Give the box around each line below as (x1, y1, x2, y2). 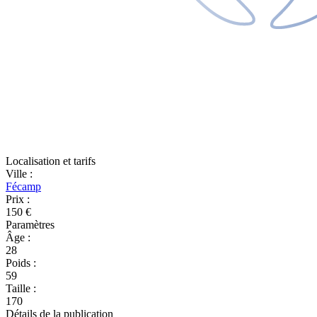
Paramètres (6, 219, 54, 231)
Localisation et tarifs (6, 155, 96, 167)
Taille (6, 282, 33, 294)
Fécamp (6, 180, 41, 192)
